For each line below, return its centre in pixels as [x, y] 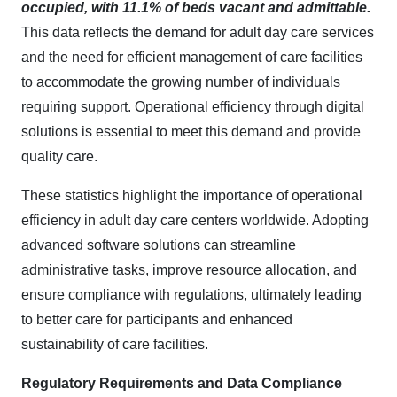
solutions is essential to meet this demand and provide [191, 132]
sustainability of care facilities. [115, 344]
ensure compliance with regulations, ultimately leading [191, 295]
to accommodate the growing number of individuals [181, 82]
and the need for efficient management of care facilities [192, 57]
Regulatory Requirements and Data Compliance [182, 383]
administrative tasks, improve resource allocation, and [189, 270]
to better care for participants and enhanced [157, 319]
